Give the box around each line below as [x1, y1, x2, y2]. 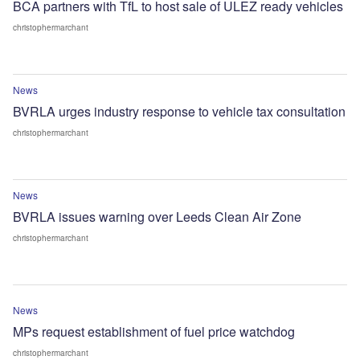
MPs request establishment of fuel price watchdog [13, 321, 295, 341]
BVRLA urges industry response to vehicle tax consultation [13, 101, 346, 121]
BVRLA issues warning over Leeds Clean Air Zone [13, 207, 301, 226]
